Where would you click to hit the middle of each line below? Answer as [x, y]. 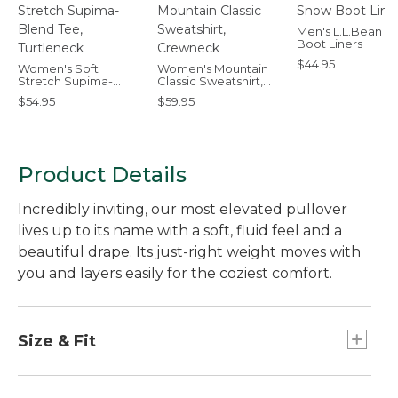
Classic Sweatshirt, [210, 81]
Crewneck [187, 93]
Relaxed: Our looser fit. [116, 385]
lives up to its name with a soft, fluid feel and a [180, 231]
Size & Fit [57, 341]
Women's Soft [58, 68]
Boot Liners [330, 44]
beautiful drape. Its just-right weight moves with [189, 252]
